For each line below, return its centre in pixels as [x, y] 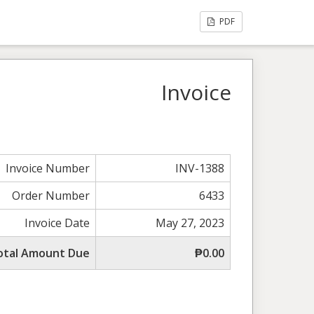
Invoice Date [57, 223]
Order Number [51, 196]
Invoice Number [48, 168]
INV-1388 [200, 168]
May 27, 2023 [190, 223]
